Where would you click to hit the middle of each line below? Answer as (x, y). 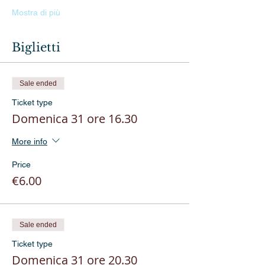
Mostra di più (36, 12)
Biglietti (36, 47)
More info (30, 141)
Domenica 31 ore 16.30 (75, 119)
